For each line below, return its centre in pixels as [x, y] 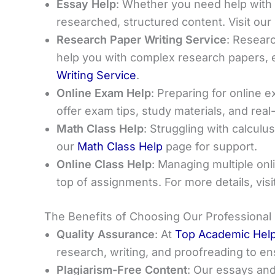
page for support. [210, 146]
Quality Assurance [106, 234]
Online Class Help [104, 164]
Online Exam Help [104, 93]
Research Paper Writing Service [141, 39]
